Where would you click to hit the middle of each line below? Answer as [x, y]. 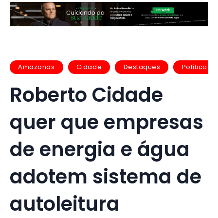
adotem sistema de [106, 176]
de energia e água [100, 149]
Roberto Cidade [86, 95]
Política [194, 67]
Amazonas [36, 67]
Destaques [142, 67]
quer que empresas [107, 122]
